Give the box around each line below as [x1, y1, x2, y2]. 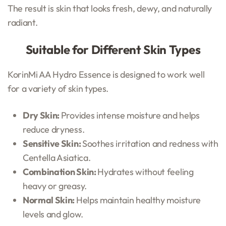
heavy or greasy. [23, 180, 87, 192]
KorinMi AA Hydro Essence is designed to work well [8, 68, 205, 80]
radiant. [8, 16, 38, 28]
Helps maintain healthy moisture [76, 194, 201, 206]
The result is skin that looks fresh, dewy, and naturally [8, 2, 212, 14]
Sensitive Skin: [23, 137, 82, 149]
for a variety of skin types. [8, 82, 109, 94]
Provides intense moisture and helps [61, 109, 200, 121]
